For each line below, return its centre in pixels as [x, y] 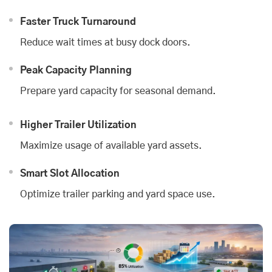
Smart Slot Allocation [70, 173]
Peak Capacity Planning [76, 70]
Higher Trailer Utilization [78, 125]
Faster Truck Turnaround [78, 22]
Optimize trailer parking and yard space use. [118, 194]
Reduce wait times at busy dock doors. [105, 42]
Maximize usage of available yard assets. [111, 145]
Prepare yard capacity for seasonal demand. [118, 91]
